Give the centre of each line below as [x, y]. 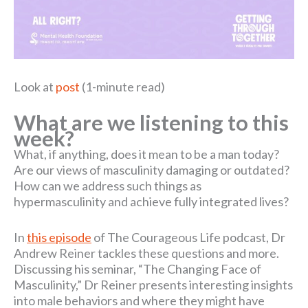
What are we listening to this [151, 122]
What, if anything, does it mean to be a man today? [146, 154]
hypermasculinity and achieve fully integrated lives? [151, 201]
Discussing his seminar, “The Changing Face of [137, 268]
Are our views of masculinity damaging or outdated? [152, 169]
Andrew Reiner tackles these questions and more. [146, 253]
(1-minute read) [122, 86]
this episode [59, 237]
